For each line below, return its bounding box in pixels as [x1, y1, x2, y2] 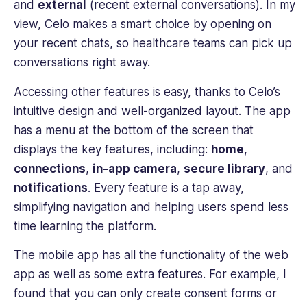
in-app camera [93, 161, 177, 175]
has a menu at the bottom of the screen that [14, 123, 254, 137]
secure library [184, 161, 265, 175]
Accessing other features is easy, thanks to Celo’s [14, 84, 280, 99]
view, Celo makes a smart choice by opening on [14, 17, 271, 32]
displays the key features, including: [14, 142, 211, 156]
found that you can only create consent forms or [14, 286, 277, 301]
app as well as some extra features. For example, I [14, 267, 286, 282]
